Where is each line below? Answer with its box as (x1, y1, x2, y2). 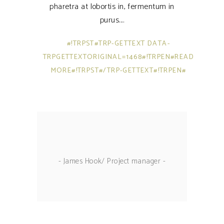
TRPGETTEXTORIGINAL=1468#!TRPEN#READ (43, 51, 194, 63)
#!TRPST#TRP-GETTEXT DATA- (67, 37, 170, 49)
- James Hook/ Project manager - (58, 154, 165, 167)
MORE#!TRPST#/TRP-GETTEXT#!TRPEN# (50, 64, 186, 76)
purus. (99, 13, 120, 27)
